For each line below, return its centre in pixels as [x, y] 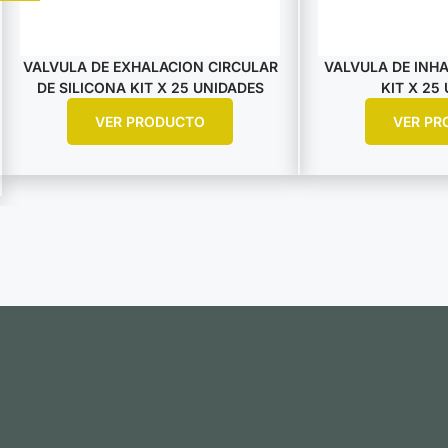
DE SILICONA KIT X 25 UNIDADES [150, 87]
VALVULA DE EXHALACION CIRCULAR [150, 66]
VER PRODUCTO [150, 121]
